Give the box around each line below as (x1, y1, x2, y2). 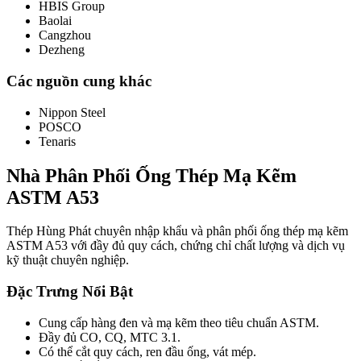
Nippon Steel (39, 105, 106, 119)
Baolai (39, 14, 72, 28)
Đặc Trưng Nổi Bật (6, 283, 133, 301)
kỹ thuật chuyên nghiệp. (6, 253, 129, 268)
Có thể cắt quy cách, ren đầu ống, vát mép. (39, 344, 256, 359)
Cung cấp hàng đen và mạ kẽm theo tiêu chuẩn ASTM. (39, 315, 319, 330)
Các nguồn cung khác (6, 72, 151, 89)
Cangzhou (39, 28, 91, 43)
